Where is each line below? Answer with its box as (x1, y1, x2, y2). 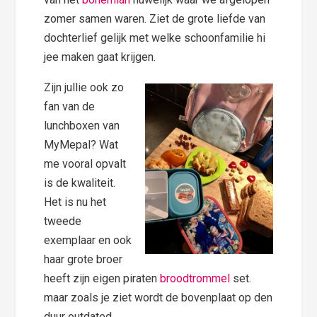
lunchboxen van (44, 118, 120, 132)
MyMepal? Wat (44, 137, 119, 151)
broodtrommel (160, 271, 231, 285)
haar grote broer (44, 252, 123, 266)
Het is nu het (44, 195, 107, 209)
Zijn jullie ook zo (44, 80, 125, 94)
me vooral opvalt (44, 156, 127, 171)
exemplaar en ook (44, 233, 132, 247)
